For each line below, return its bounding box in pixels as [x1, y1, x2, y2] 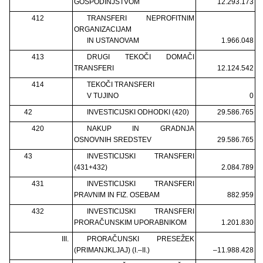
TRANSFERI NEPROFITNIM [86, 14, 194, 22]
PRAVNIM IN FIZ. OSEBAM [74, 190, 160, 199]
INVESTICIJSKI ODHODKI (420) [86, 107, 189, 116]
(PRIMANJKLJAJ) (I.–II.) [74, 245, 150, 254]
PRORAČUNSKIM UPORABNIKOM [74, 218, 187, 227]
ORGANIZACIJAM [74, 25, 133, 33]
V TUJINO [86, 91, 119, 100]
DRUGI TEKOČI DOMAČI [86, 52, 194, 61]
